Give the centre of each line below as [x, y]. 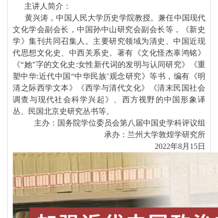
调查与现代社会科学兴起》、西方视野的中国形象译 [109, 100]
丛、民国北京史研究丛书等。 [63, 111]
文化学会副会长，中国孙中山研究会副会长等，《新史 [109, 29]
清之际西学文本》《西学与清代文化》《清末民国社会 [109, 88]
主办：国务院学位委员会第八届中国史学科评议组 [120, 123]
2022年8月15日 [180, 146]
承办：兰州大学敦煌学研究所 [155, 135]
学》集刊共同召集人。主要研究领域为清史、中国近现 [109, 41]
